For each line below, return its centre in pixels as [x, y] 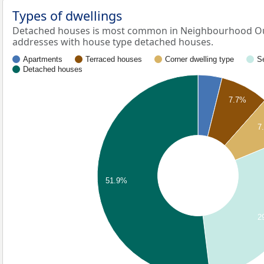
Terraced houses [114, 60]
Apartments [43, 60]
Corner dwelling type [199, 60]
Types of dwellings [67, 16]
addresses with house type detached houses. [113, 42]
